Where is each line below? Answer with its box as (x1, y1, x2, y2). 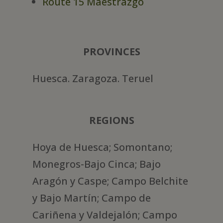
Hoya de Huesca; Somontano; (32, 140, 172, 154)
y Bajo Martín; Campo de (32, 191, 151, 205)
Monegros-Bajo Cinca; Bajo (32, 157, 161, 171)
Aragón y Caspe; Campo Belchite (32, 174, 188, 188)
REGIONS (89, 113, 134, 127)
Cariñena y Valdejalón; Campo (32, 208, 177, 222)
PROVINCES (83, 45, 140, 59)
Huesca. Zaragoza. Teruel (32, 72, 153, 86)
